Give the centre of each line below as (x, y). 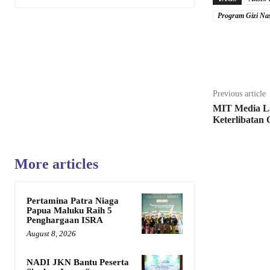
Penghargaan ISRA (65, 220)
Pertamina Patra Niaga (73, 200)
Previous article (239, 93)
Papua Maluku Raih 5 (69, 210)
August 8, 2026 (51, 233)
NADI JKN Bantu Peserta (78, 262)
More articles (56, 164)
